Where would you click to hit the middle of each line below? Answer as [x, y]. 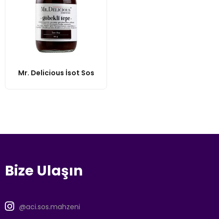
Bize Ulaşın [44, 171]
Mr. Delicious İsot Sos [56, 73]
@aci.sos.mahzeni [50, 207]
